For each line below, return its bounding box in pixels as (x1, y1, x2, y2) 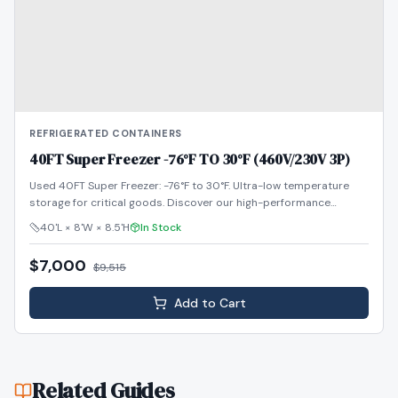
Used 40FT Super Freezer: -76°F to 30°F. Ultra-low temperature (29, 179, 349, 193)
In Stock (140, 220, 181, 235)
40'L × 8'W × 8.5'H (40, 220, 130, 235)
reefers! (29, 212, 69, 227)
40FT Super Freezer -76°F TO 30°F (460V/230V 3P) (29, 149, 350, 169)
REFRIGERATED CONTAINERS (29, 127, 182, 139)
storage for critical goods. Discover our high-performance (29, 195, 330, 210)
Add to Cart (173, 295, 246, 311)
